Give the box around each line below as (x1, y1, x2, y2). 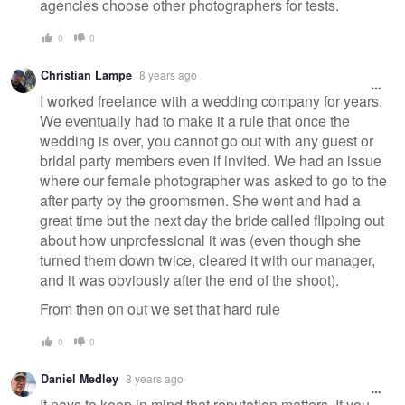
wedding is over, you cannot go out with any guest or (40, 129, 373, 151)
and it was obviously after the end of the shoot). (40, 268, 339, 290)
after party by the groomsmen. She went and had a (40, 189, 361, 211)
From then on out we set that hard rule (40, 297, 280, 319)
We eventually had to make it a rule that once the (40, 109, 350, 131)
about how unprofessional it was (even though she (40, 229, 361, 250)
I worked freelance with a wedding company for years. (40, 89, 382, 111)
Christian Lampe (41, 67, 132, 84)
